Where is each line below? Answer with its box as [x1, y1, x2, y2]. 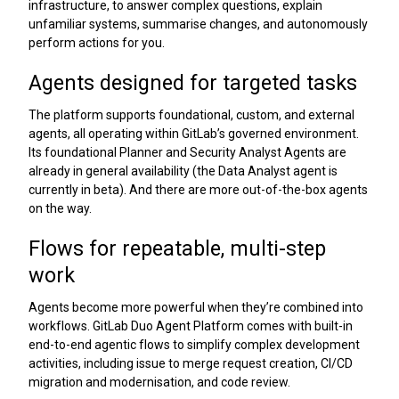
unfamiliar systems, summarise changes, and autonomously [28, 17, 368, 32]
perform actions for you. [28, 36, 165, 51]
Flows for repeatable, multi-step [28, 235, 326, 261]
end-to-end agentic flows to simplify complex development [28, 338, 360, 353]
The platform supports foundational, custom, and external [28, 108, 354, 123]
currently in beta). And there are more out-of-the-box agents [28, 183, 368, 198]
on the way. [28, 201, 92, 216]
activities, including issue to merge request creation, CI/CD [28, 356, 353, 371]
